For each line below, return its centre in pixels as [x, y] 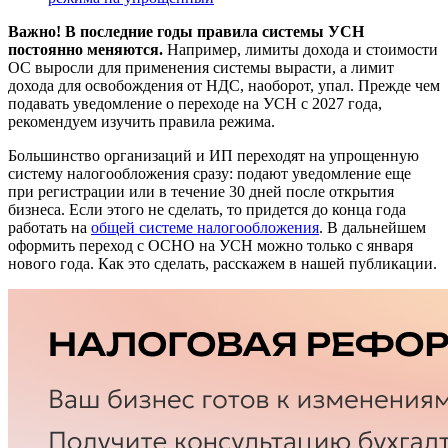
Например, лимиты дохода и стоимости [300, 49]
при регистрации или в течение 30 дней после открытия [201, 191]
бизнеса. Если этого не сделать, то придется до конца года [207, 209]
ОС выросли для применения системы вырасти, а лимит [201, 67]
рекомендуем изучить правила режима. [141, 121]
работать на [49, 227]
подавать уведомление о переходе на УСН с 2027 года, [195, 103]
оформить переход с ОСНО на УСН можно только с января [210, 245]
